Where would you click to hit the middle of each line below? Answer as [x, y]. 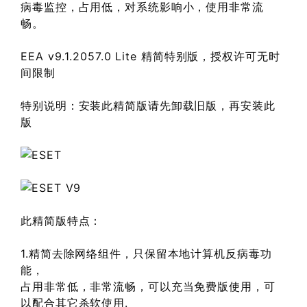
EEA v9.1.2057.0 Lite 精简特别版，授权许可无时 [150, 56]
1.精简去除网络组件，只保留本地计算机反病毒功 [146, 253]
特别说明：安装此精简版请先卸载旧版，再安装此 [148, 105]
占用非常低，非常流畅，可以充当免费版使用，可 [148, 286]
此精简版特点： [61, 220]
